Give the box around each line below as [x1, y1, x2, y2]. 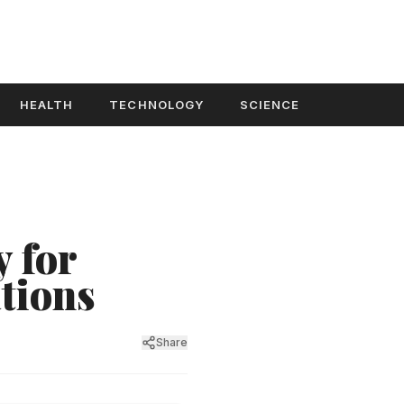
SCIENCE [239, 97, 300, 112]
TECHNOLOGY [109, 97, 204, 112]
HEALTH [20, 97, 74, 112]
